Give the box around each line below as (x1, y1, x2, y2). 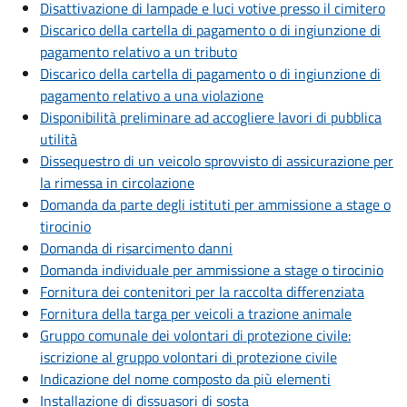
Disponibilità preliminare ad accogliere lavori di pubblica (40, 106, 382, 129)
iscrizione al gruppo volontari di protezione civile (40, 346, 337, 369)
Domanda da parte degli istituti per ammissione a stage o (40, 194, 391, 216)
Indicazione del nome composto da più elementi (40, 368, 331, 391)
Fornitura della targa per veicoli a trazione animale (40, 303, 352, 325)
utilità (40, 128, 77, 151)
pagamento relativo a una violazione (40, 84, 263, 107)
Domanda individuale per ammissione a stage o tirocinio (40, 259, 383, 282)
